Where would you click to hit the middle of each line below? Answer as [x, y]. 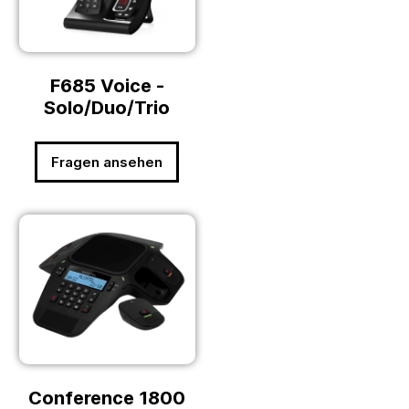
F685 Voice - [107, 86]
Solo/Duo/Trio [107, 108]
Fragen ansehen [107, 163]
